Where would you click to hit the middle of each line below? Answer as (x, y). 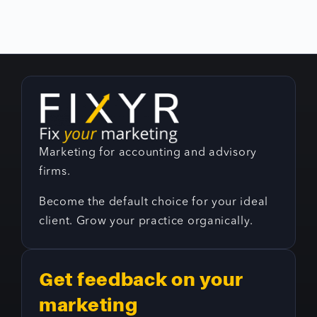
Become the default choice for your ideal (154, 203)
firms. (55, 172)
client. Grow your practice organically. (146, 222)
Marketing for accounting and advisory (148, 153)
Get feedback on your (141, 279)
